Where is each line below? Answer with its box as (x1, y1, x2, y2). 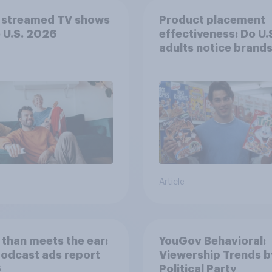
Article (158, 178, 185, 187)
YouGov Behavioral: (158, 235, 266, 246)
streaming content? (158, 70, 268, 81)
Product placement (158, 14, 265, 25)
